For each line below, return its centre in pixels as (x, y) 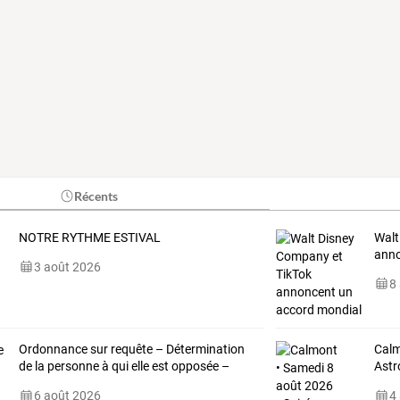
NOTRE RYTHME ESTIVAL (89, 237)
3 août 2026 (67, 267)
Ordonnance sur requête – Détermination (131, 349)
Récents (96, 196)
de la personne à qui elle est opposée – (124, 366)
